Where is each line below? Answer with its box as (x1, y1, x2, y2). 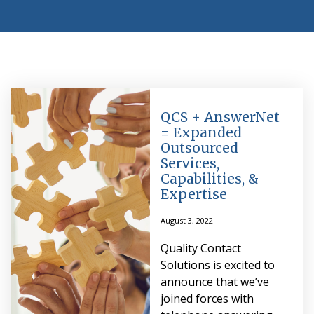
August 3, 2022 (160, 214, 213, 226)
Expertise (160, 185, 227, 203)
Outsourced (160, 139, 238, 156)
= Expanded (160, 123, 242, 141)
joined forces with (160, 290, 254, 306)
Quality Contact (160, 240, 241, 256)
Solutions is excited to (160, 257, 275, 273)
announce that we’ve (160, 273, 269, 289)
